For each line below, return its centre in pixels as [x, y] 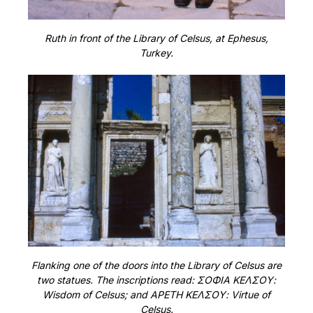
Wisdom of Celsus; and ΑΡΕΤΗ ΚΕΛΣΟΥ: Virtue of [156, 295]
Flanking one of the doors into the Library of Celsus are [156, 265]
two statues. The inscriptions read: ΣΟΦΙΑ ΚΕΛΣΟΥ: [156, 280]
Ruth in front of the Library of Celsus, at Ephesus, [156, 38]
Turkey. [156, 53]
